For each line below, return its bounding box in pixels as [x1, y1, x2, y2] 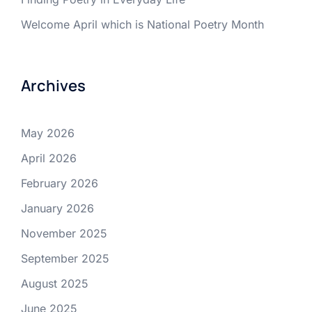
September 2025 [21, 251, 109, 265]
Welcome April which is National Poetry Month [21, 17, 264, 31]
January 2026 [21, 201, 94, 215]
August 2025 [21, 276, 88, 290]
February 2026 [21, 176, 98, 190]
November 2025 [21, 226, 107, 240]
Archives [21, 75, 86, 96]
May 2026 [21, 126, 75, 140]
